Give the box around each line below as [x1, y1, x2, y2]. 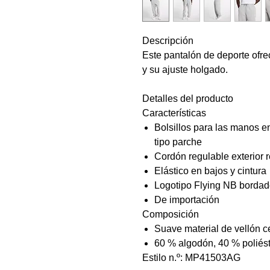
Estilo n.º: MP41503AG [142, 253, 240, 263]
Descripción [142, 36, 193, 46]
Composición [142, 209, 199, 219]
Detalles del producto [142, 93, 233, 104]
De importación [154, 195, 219, 205]
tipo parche [154, 137, 202, 147]
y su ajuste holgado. [142, 64, 228, 75]
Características [142, 108, 206, 118]
